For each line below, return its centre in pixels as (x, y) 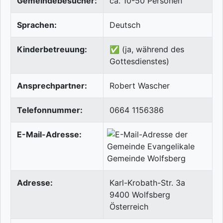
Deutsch (125, 25)
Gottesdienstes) (139, 61)
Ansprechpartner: (52, 86)
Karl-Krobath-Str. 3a (147, 183)
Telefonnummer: (50, 110)
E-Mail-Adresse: (49, 135)
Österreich (129, 207)
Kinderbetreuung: (52, 50)
